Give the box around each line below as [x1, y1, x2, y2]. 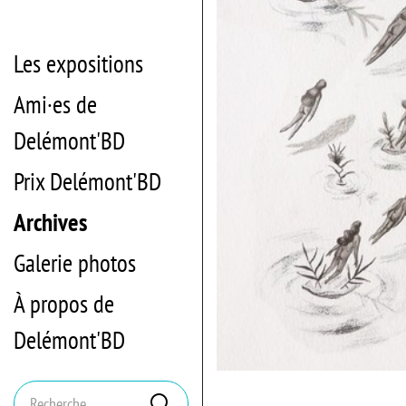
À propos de [14, 288, 114, 319]
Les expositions [14, 48, 143, 79]
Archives [14, 207, 87, 237]
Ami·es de [14, 89, 97, 120]
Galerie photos [14, 247, 136, 278]
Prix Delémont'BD [14, 166, 161, 197]
